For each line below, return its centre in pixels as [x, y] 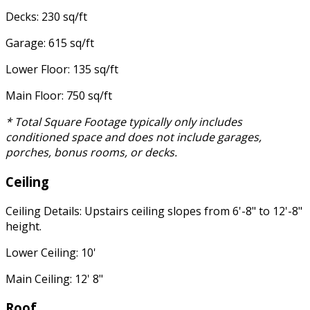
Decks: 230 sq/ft [46, 17]
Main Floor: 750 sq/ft [59, 96]
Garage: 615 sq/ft [50, 43]
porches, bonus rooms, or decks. [91, 153]
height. [24, 226]
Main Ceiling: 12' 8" [54, 279]
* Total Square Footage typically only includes [124, 122]
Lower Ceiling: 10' [51, 252]
